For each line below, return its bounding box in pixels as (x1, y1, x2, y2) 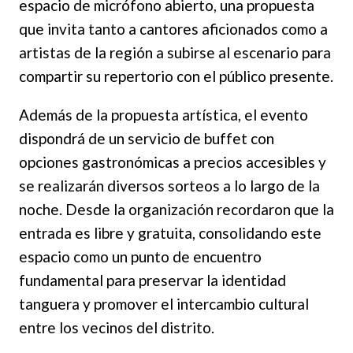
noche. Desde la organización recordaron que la (19, 199, 334, 218)
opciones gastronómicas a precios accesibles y (19, 152, 326, 171)
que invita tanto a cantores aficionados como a (19, 19, 328, 38)
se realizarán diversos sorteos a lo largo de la (19, 176, 320, 195)
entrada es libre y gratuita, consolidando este (19, 223, 321, 242)
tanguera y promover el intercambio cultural (19, 294, 309, 313)
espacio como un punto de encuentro (19, 247, 262, 266)
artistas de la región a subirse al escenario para (19, 43, 331, 61)
